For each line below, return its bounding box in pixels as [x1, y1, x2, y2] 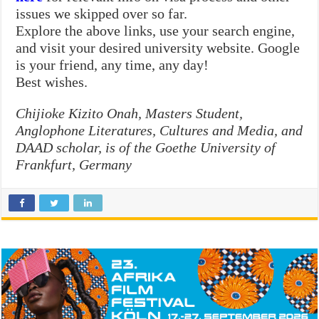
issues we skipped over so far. [16, 5, 188, 21]
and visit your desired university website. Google [16, 39, 300, 56]
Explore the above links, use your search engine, [16, 22, 296, 38]
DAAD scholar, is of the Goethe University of [16, 139, 276, 155]
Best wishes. [16, 73, 88, 90]
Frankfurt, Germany [16, 156, 132, 172]
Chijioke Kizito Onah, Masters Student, [16, 105, 244, 121]
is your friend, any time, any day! [16, 56, 209, 73]
